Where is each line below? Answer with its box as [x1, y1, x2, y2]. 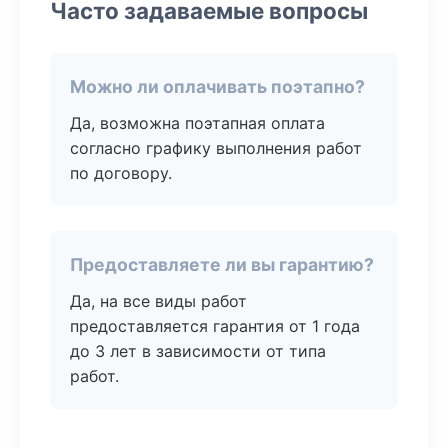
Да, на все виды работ [70, 291, 247, 311]
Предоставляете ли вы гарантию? [70, 254, 374, 275]
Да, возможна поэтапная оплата [70, 113, 325, 133]
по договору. [70, 163, 172, 183]
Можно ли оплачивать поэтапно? [70, 76, 365, 97]
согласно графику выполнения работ [70, 138, 362, 158]
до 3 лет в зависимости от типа [70, 341, 326, 361]
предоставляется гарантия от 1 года [70, 316, 360, 336]
